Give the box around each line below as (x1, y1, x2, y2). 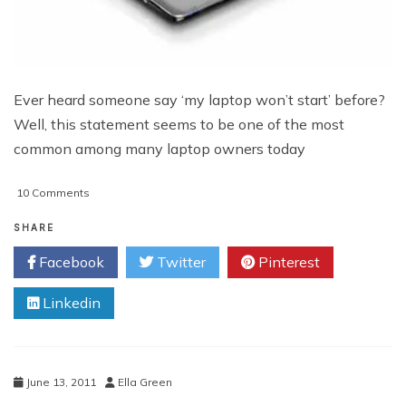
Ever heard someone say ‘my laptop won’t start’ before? (14, 90, 385, 109)
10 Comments (16, 185, 90, 199)
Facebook (35, 252, 104, 271)
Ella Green (118, 374, 172, 389)
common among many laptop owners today (14, 139, 305, 158)
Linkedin (39, 293, 101, 312)
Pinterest (255, 252, 320, 271)
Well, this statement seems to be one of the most (14, 114, 344, 133)
